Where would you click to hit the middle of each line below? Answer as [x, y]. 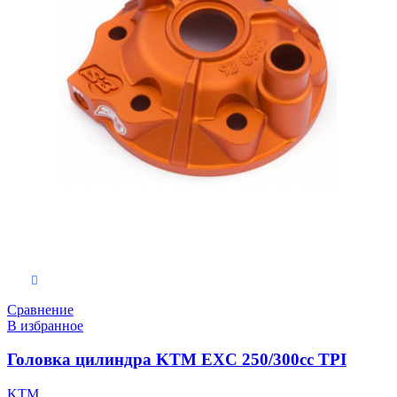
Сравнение [40, 309]
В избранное [45, 325]
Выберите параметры [97, 280]
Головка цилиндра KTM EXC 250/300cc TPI [177, 360]
